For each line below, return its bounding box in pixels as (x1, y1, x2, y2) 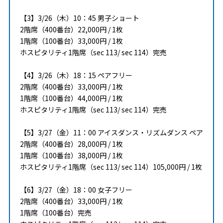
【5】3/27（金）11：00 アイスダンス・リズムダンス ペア (19, 127, 203, 137)
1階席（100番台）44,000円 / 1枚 (19, 93, 123, 103)
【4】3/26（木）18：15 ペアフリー (19, 70, 132, 80)
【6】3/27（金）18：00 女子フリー (19, 184, 132, 195)
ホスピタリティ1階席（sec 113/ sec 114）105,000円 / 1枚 (19, 161, 202, 172)
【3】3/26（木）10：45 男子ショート (19, 12, 139, 23)
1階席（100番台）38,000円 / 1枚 (19, 150, 123, 160)
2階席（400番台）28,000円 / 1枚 (19, 138, 123, 149)
